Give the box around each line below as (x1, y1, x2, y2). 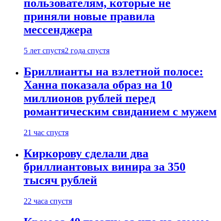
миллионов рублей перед (24, 92, 155, 105)
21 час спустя (24, 128, 69, 137)
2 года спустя (65, 46, 110, 55)
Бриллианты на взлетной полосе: (24, 65, 203, 78)
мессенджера (24, 23, 92, 37)
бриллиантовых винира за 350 (24, 160, 185, 173)
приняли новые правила (24, 10, 155, 23)
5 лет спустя (24, 46, 65, 55)
